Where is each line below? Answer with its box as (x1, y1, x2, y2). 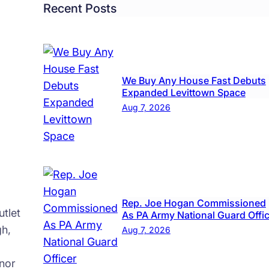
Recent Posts (43, 1, 116, 16)
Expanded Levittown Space (121, 86, 246, 98)
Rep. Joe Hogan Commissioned (121, 196, 266, 209)
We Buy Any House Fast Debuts (121, 74, 266, 86)
